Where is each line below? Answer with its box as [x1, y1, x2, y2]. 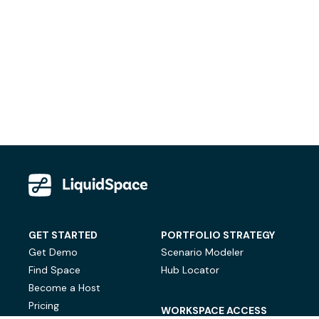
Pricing [28, 299, 59, 312]
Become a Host [28, 281, 100, 294]
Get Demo [28, 246, 78, 258]
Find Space [28, 263, 80, 276]
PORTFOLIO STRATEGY [161, 229, 276, 241]
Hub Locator [161, 263, 220, 276]
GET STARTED [28, 229, 98, 241]
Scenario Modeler [161, 246, 244, 258]
